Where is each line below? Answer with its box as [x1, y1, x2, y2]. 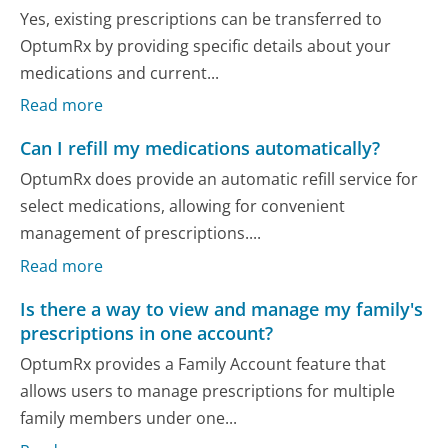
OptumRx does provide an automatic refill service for [20, 168, 419, 191]
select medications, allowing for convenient [20, 195, 346, 218]
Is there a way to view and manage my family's [20, 297, 424, 322]
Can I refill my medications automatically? [20, 136, 381, 161]
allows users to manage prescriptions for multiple [20, 380, 396, 403]
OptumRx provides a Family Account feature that [20, 353, 387, 376]
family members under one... [20, 407, 238, 430]
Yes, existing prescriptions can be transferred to [20, 7, 383, 30]
